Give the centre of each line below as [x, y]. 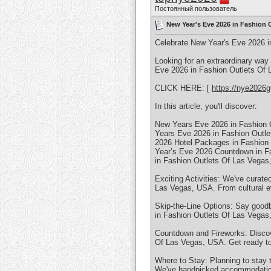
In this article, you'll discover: [206, 106]
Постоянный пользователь [196, 8]
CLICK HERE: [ [183, 88]
